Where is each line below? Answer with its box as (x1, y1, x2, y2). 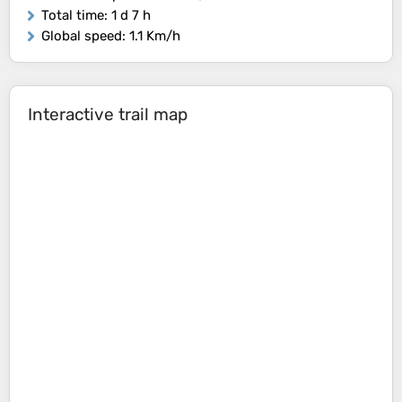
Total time (41, 7, 104, 24)
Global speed (41, 28, 122, 45)
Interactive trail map (28, 104, 188, 126)
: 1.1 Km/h (122, 28, 180, 45)
